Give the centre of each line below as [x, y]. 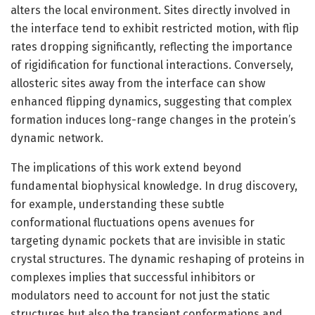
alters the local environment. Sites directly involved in [150, 10]
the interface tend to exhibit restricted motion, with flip [155, 28]
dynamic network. [57, 138]
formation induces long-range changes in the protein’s [153, 120]
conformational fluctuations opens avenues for [133, 222]
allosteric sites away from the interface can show [138, 83]
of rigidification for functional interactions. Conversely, [152, 65]
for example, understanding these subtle [117, 204]
